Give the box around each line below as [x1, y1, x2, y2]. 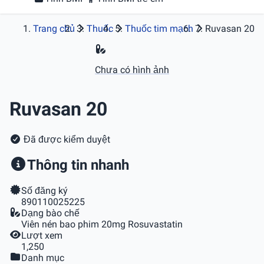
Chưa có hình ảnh [95, 64, 169, 75]
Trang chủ [33, 23, 75, 34]
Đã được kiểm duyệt [21, 133, 110, 145]
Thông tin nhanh [27, 156, 129, 173]
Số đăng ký [21, 184, 68, 196]
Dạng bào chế [21, 207, 80, 219]
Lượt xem [21, 229, 62, 241]
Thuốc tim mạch [125, 23, 193, 34]
